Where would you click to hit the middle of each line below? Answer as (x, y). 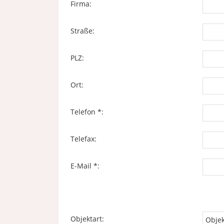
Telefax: (83, 139)
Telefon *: (87, 112)
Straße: (82, 31)
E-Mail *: (85, 166)
